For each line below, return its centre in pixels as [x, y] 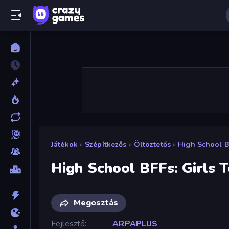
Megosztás [96, 203]
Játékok [64, 144]
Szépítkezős [106, 144]
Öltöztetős [152, 144]
